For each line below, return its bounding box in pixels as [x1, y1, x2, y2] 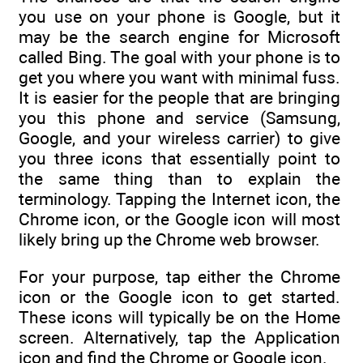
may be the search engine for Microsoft [19, 26, 340, 47]
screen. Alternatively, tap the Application [19, 327, 340, 348]
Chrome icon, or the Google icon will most [19, 208, 340, 229]
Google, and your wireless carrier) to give [19, 127, 340, 148]
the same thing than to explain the [19, 168, 340, 189]
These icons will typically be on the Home [19, 307, 340, 328]
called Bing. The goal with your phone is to [19, 46, 340, 67]
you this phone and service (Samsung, [19, 107, 340, 128]
